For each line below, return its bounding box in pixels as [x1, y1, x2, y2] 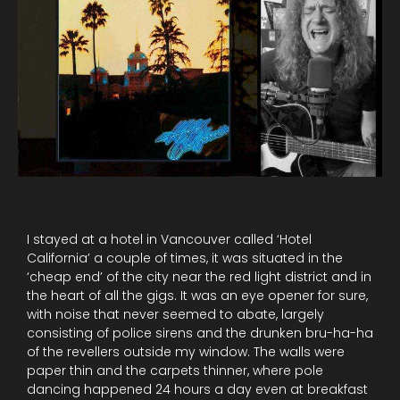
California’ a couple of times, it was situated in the [27, 248, 343, 267]
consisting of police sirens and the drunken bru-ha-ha [27, 323, 373, 342]
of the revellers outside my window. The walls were [27, 342, 345, 361]
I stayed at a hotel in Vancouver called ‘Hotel [27, 229, 312, 248]
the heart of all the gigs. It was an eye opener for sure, [27, 286, 368, 304]
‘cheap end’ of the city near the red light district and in [27, 267, 371, 286]
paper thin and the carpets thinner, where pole [27, 361, 323, 379]
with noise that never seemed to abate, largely [27, 304, 324, 323]
